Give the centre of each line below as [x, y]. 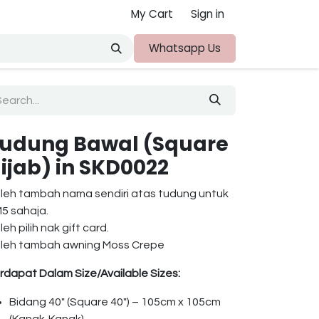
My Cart [152, 14]
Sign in [208, 14]
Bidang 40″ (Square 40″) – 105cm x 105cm [115, 302]
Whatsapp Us [185, 48]
